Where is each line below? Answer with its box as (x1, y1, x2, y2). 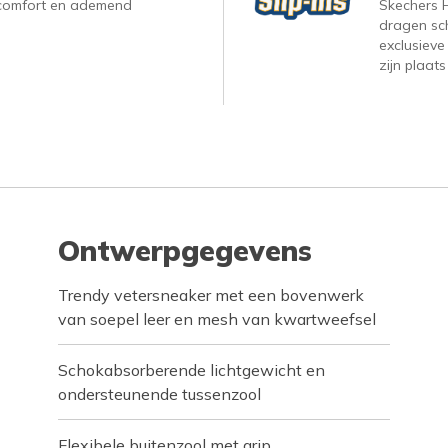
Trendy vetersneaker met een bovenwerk (58, 285, 365, 306)
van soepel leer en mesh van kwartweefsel (58, 309, 377, 330)
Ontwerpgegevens (58, 233, 313, 269)
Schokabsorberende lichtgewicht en (58, 360, 326, 381)
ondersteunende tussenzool (58, 384, 262, 405)
